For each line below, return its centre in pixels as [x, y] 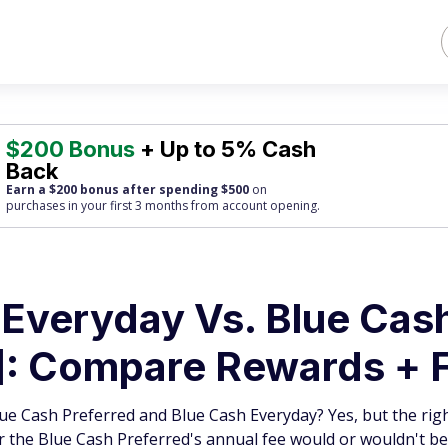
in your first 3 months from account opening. [193, 205]
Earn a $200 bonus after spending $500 [128, 189]
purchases [36, 205]
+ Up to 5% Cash [226, 149]
